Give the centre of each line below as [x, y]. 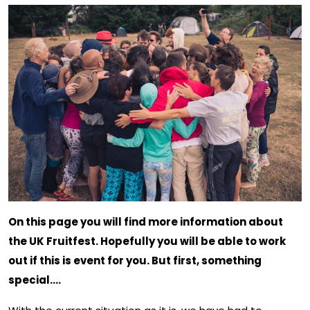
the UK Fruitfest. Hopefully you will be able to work [147, 241]
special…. [35, 280]
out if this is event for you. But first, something [135, 260]
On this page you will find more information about [146, 221]
